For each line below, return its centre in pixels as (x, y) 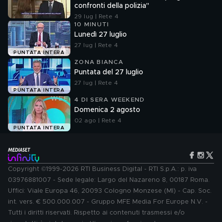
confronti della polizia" (112, 6)
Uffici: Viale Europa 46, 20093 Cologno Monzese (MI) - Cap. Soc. (110, 191)
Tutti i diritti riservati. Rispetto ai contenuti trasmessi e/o (96, 213)
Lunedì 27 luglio (101, 35)
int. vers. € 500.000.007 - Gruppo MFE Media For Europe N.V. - (108, 202)
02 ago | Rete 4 (98, 120)
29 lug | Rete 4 (96, 16)
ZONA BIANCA (99, 62)
